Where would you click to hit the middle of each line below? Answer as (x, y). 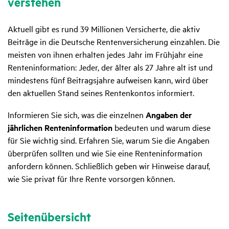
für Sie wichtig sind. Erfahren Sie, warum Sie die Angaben (109, 140)
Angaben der (169, 115)
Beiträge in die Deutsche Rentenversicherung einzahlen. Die (114, 42)
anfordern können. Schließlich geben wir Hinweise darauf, (109, 166)
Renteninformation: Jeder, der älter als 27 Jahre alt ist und (110, 67)
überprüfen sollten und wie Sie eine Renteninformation (105, 153)
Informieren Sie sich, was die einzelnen (77, 115)
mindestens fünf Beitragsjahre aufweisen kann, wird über (108, 80)
